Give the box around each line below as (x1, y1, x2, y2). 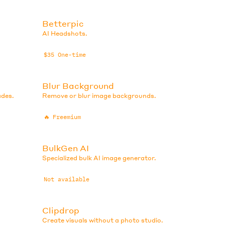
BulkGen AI (42, 142, 89, 153)
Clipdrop (42, 204, 80, 215)
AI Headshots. (42, 29, 88, 37)
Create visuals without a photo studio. (42, 216, 164, 224)
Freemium (52, 113, 81, 121)
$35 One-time (44, 51, 86, 59)
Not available (44, 175, 90, 183)
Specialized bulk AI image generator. (42, 154, 157, 162)
